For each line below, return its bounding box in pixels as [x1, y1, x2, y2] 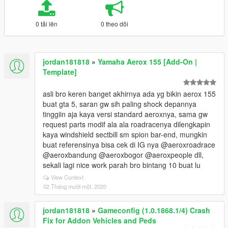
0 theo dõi [100, 19, 128, 28]
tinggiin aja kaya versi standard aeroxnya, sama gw [43, 109, 208, 119]
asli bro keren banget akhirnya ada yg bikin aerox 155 [43, 89, 216, 99]
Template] [43, 67, 77, 77]
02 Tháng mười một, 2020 [43, 182, 106, 190]
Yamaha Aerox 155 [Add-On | [98, 56, 197, 67]
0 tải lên [35, 19, 58, 28]
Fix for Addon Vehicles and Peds [43, 215, 156, 225]
